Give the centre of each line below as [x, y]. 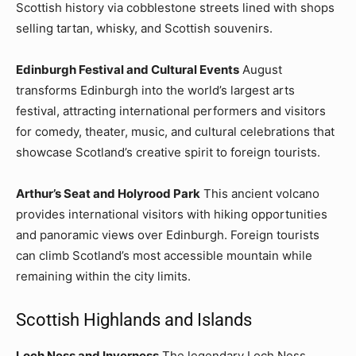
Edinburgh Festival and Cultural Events [128, 69]
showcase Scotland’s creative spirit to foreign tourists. [168, 152]
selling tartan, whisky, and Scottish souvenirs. [144, 28]
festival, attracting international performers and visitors [171, 110]
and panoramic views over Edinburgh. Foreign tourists [168, 234]
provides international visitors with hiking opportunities [172, 214]
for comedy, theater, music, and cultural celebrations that [175, 131]
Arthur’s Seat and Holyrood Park [108, 193]
